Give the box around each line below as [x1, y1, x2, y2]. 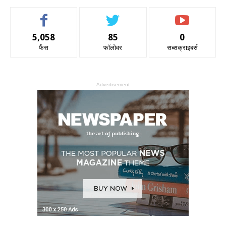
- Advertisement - [93, 81, 133, 87]
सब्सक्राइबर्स [166, 42, 198, 52]
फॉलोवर [103, 42, 123, 52]
